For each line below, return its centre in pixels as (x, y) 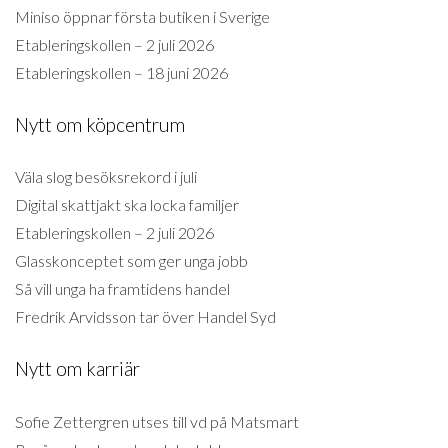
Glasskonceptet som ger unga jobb (131, 261)
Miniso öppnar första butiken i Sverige (142, 16)
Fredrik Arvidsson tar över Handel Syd (145, 317)
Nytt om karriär (77, 369)
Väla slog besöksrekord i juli (106, 177)
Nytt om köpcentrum (100, 124)
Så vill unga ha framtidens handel (122, 289)
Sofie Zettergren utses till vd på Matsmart (157, 421)
